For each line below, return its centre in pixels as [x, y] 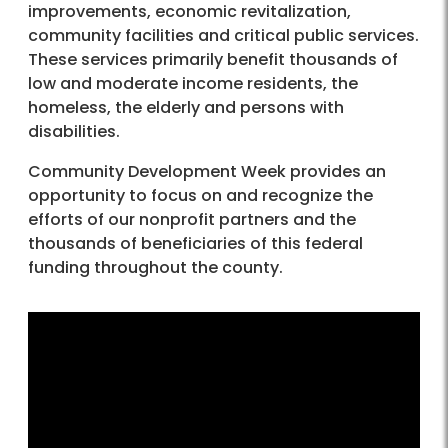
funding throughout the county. [155, 268]
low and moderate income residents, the [193, 84]
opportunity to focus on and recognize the [200, 196]
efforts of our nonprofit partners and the [192, 220]
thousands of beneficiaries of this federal [195, 244]
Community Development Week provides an [207, 172]
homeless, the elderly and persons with [186, 108]
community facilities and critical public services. [223, 36]
